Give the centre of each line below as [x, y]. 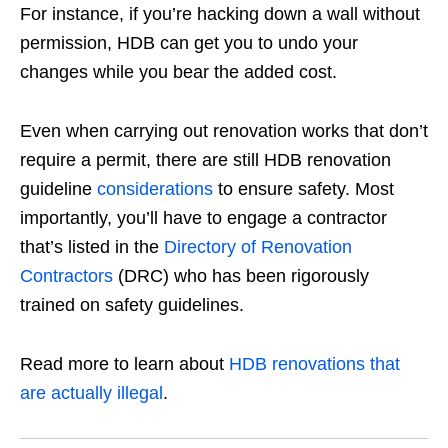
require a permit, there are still [142, 159]
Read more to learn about [124, 363]
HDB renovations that [314, 363]
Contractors [66, 275]
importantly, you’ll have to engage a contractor [203, 217]
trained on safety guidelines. [137, 304]
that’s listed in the [92, 246]
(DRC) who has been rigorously [241, 275]
